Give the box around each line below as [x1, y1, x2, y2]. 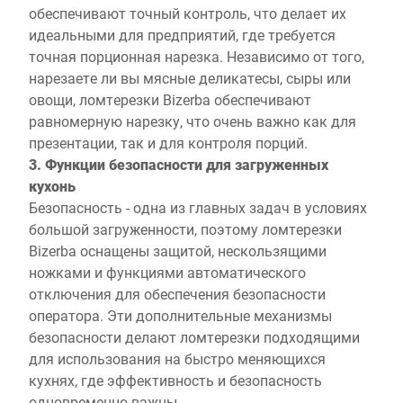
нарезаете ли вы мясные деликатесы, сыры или [29, 68, 351, 87]
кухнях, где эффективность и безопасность [29, 371, 322, 390]
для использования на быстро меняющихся [29, 349, 326, 368]
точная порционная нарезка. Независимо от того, [29, 47, 364, 66]
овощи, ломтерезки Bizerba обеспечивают [29, 90, 311, 109]
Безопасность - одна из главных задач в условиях [29, 198, 367, 217]
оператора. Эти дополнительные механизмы [29, 306, 332, 325]
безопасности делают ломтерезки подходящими [29, 327, 360, 346]
